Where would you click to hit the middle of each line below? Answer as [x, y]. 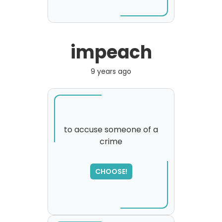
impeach [111, 52]
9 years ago [111, 71]
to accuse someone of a [111, 130]
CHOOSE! [111, 171]
